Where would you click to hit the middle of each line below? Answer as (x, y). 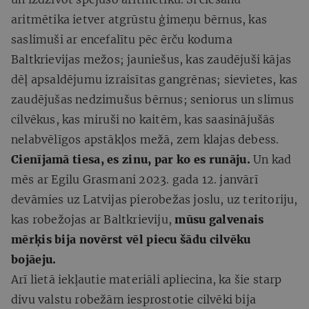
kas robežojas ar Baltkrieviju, (91, 219)
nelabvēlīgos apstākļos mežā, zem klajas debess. (145, 139)
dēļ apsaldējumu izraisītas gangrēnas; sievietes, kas (154, 79)
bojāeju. (34, 259)
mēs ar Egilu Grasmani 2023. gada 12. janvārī (134, 179)
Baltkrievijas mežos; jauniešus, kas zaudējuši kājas (151, 59)
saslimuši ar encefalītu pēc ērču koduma (122, 39)
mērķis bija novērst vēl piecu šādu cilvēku (131, 239)
